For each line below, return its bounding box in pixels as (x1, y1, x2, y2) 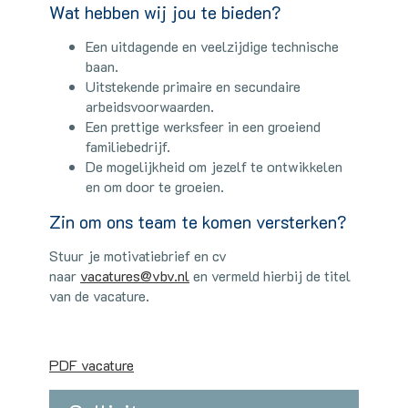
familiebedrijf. (86, 136, 170, 156)
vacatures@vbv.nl (80, 265, 189, 285)
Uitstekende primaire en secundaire (86, 76, 301, 96)
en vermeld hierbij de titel (189, 265, 351, 285)
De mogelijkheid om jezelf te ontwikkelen (86, 156, 342, 176)
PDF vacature (49, 354, 134, 374)
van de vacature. (49, 285, 149, 305)
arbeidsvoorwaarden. (86, 96, 214, 116)
